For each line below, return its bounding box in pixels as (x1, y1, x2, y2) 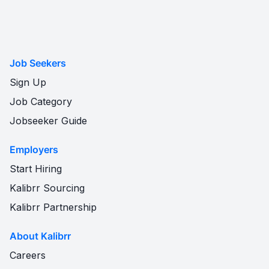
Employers (10, 144, 58, 156)
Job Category (10, 95, 72, 107)
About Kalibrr (10, 230, 71, 242)
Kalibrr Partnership (10, 201, 97, 213)
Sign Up (10, 76, 46, 88)
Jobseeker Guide (10, 115, 87, 127)
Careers (10, 249, 46, 261)
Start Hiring (10, 163, 62, 175)
